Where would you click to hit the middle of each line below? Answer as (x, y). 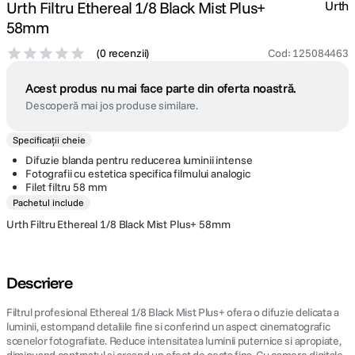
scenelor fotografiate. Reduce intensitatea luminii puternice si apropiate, (174, 341)
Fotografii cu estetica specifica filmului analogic (138, 174)
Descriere (39, 282)
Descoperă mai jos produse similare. (112, 105)
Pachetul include (48, 202)
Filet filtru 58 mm (66, 187)
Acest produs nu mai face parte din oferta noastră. (161, 88)
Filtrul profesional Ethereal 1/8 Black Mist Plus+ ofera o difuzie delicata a (173, 312)
